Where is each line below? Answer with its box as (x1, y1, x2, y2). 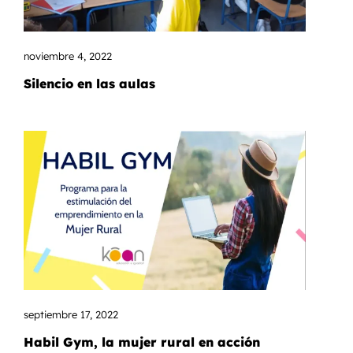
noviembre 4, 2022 (23, 50, 112, 63)
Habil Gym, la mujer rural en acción (23, 333, 260, 350)
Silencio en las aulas (23, 76, 155, 92)
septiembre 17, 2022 (23, 307, 118, 321)
